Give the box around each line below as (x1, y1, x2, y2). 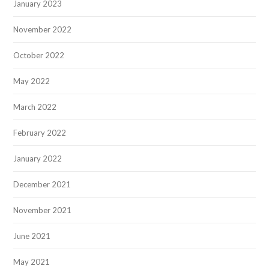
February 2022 (13, 127, 67, 138)
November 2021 (13, 205, 72, 215)
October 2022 (13, 50, 65, 60)
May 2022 (13, 76, 50, 86)
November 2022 (13, 24, 72, 34)
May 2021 (13, 256, 50, 267)
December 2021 (13, 179, 71, 189)
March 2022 (13, 101, 57, 112)
